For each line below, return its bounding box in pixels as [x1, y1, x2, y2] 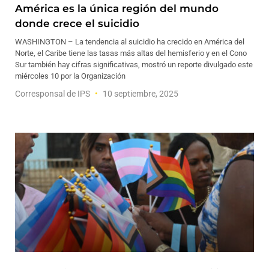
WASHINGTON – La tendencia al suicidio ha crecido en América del [15, 37, 244, 46]
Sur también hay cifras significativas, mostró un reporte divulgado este [15, 60, 253, 69]
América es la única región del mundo [15, 2, 219, 14]
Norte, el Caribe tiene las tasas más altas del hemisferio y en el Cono [15, 49, 247, 58]
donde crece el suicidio [15, 17, 139, 29]
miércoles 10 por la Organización [15, 71, 125, 80]
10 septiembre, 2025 [101, 89, 178, 98]
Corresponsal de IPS [15, 89, 92, 98]
